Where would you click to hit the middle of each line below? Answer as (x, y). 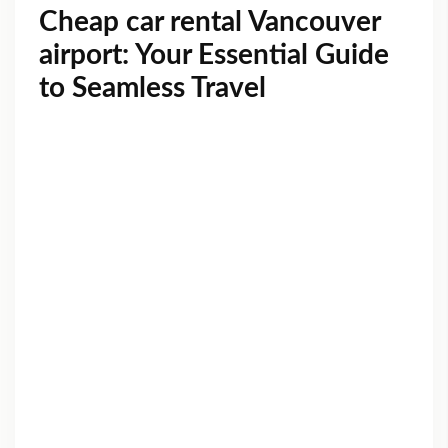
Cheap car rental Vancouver (209, 22)
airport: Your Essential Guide (214, 55)
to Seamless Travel (152, 88)
